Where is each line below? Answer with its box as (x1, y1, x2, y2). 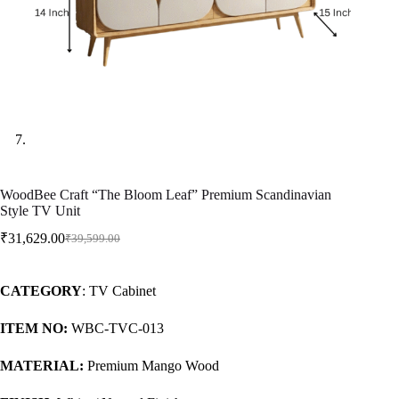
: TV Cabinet (82, 283, 156, 299)
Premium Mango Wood (84, 358, 219, 374)
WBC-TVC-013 (68, 321, 164, 337)
